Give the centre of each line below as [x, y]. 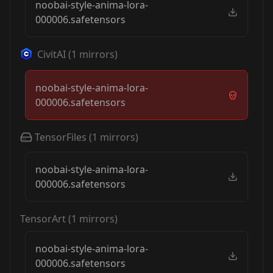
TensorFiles [61, 137]
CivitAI [51, 54]
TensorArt [43, 219]
